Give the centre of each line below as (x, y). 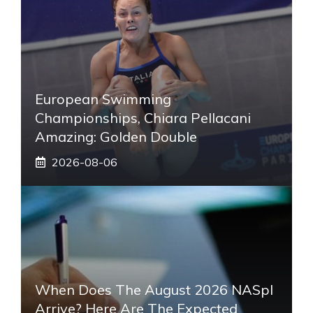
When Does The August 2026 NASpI (154, 289)
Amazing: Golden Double (116, 136)
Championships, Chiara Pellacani (143, 117)
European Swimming (103, 99)
